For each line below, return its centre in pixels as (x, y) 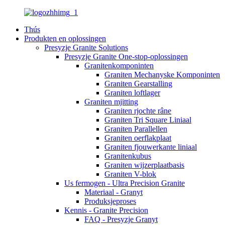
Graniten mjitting (111, 102)
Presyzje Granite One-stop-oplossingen (126, 57)
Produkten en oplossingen (65, 38)
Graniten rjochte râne (138, 111)
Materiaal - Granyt (114, 192)
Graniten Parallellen (136, 129)
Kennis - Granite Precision (106, 210)
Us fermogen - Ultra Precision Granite (125, 183)
